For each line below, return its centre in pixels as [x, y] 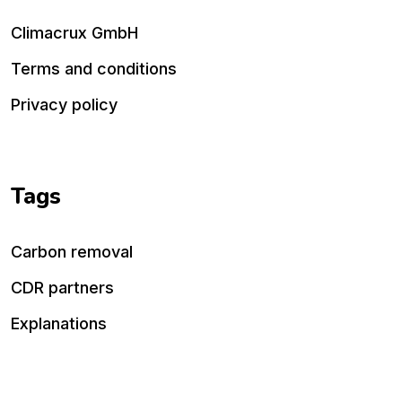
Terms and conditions [94, 69]
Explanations [59, 324]
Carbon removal [72, 252]
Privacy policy [64, 105]
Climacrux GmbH [74, 33]
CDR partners [62, 288]
